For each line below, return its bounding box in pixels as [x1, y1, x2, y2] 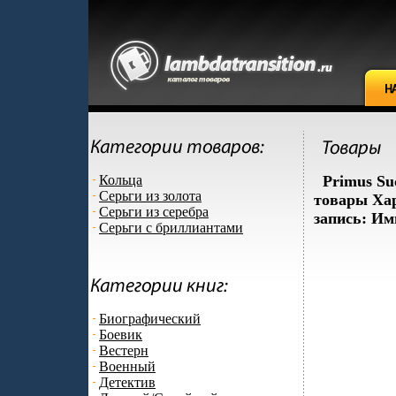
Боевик [99, 327, 142, 342]
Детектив [99, 375, 156, 390]
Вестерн [99, 343, 148, 358]
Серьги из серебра [99, 204, 209, 219]
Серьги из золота [99, 188, 202, 203]
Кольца [99, 172, 142, 187]
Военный [99, 359, 156, 374]
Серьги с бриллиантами [99, 220, 243, 235]
